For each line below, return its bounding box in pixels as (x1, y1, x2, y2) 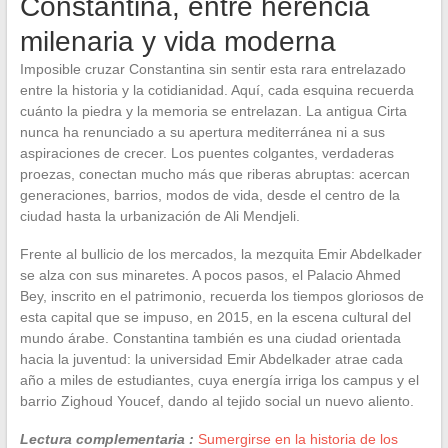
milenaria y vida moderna (19, 25, 336, 57)
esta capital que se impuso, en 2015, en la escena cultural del (19, 308, 411, 325)
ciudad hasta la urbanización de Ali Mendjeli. (19, 207, 300, 224)
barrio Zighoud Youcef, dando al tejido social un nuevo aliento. (19, 392, 414, 409)
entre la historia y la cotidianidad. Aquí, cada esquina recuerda (19, 81, 414, 98)
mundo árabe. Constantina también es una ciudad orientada (19, 329, 401, 346)
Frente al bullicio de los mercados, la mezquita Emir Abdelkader (19, 245, 422, 262)
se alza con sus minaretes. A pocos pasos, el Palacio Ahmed (19, 266, 401, 283)
